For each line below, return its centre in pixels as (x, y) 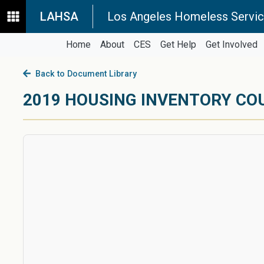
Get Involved (231, 44)
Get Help (178, 44)
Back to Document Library (83, 74)
